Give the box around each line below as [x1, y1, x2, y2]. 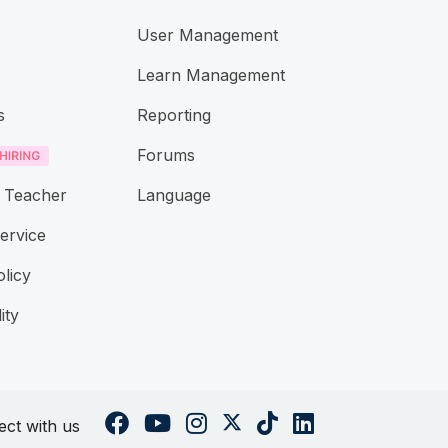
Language [136, 185, 211, 206]
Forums [136, 145, 195, 166]
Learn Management [136, 65, 285, 86]
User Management [136, 25, 278, 46]
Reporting [136, 105, 211, 126]
